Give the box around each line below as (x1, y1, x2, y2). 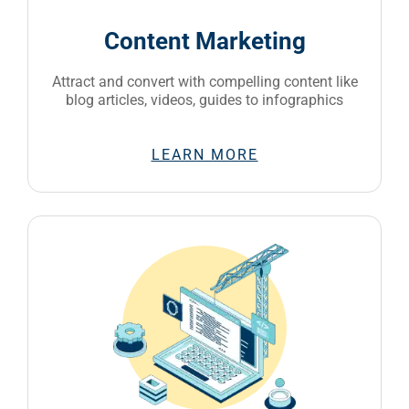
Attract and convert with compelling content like (51, 72, 358, 90)
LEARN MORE (151, 145, 258, 163)
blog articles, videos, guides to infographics (66, 90, 343, 109)
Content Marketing (103, 26, 306, 55)
